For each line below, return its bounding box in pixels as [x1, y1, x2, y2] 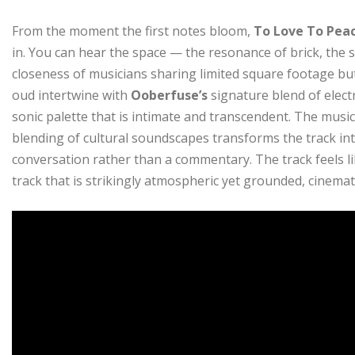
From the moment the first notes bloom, [12, 22, 254, 40]
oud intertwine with [12, 86, 131, 105]
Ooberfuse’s [131, 86, 211, 105]
